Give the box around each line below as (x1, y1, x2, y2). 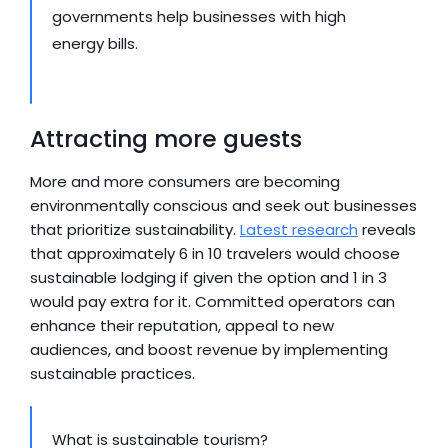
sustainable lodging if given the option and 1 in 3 (30, 267, 387, 288)
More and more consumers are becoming (30, 171, 340, 192)
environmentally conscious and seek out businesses (30, 195, 417, 216)
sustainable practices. (30, 363, 195, 384)
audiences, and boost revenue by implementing (30, 339, 388, 360)
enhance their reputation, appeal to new (30, 315, 334, 336)
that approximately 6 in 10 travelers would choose (30, 243, 400, 264)
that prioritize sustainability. (30, 219, 240, 240)
